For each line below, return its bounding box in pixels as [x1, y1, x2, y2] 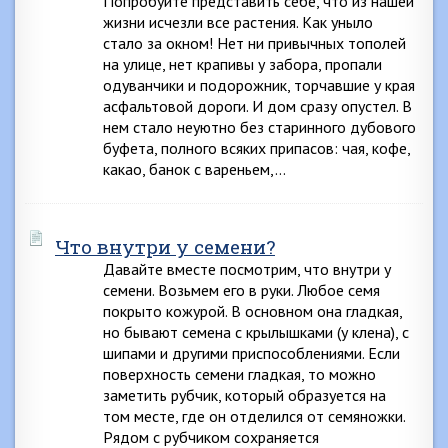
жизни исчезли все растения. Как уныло [103, 12, 373, 32]
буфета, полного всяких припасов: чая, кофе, [103, 138, 410, 158]
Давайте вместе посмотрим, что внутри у [103, 259, 391, 279]
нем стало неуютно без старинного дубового [103, 117, 416, 137]
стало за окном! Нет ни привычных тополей [103, 33, 406, 53]
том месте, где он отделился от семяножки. [103, 406, 405, 426]
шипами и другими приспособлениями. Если [103, 343, 400, 363]
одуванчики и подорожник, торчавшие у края [103, 75, 415, 95]
